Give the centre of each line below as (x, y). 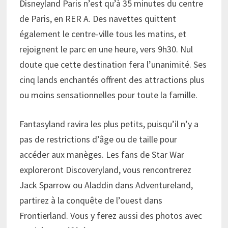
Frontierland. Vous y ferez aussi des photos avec (111, 215)
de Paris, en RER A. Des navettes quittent (98, 18)
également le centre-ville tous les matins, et (103, 34)
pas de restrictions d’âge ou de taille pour (98, 139)
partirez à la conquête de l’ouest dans (91, 200)
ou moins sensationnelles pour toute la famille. (109, 95)
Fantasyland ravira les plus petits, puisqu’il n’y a (109, 124)
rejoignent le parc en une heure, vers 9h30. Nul (106, 49)
